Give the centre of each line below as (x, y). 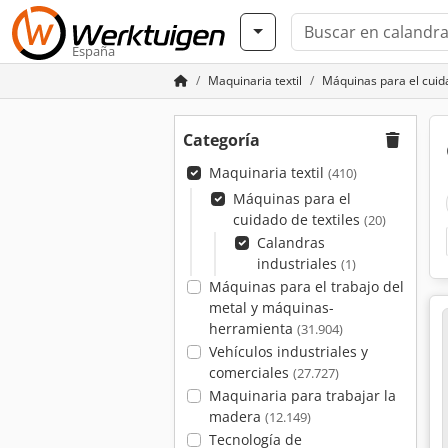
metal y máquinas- (271, 307)
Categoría (221, 140)
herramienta (252, 328)
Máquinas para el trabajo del (306, 286)
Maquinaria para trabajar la (302, 395)
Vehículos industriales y (288, 351)
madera (236, 416)
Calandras (290, 242)
